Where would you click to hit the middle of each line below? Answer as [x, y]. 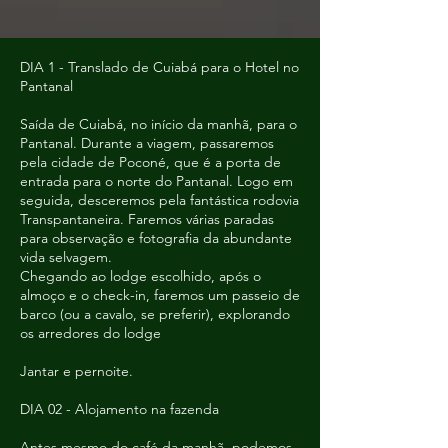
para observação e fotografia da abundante [156, 238]
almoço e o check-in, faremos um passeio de [160, 295]
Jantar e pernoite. [76, 371]
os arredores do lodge [90, 333]
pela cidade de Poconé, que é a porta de [150, 162]
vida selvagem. [66, 257]
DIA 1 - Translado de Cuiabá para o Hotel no [159, 67]
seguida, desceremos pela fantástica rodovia [159, 200]
